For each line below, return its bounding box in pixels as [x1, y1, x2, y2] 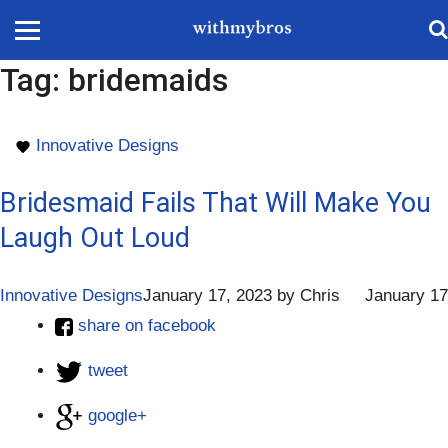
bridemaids [68, 61, 228, 99]
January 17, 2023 [143, 286, 272, 305]
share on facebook [78, 316, 216, 335]
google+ [88, 406, 147, 425]
